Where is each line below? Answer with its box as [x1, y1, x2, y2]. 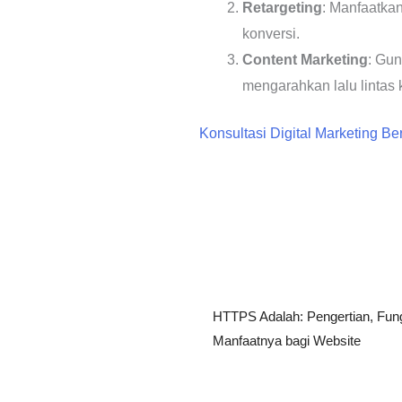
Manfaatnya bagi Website [213, 332, 361, 348]
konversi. [242, 25, 300, 41]
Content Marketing [242, 51, 368, 67]
